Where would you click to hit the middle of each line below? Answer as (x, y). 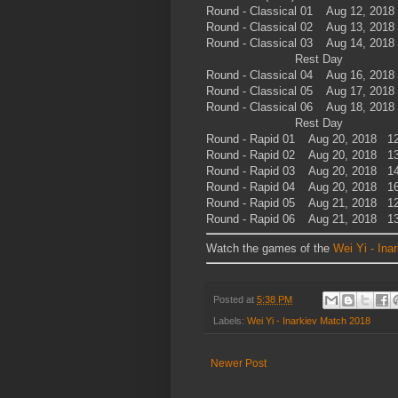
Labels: (230, 320)
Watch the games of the (270, 248)
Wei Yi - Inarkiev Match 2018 (309, 320)
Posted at (235, 299)
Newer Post (239, 363)
